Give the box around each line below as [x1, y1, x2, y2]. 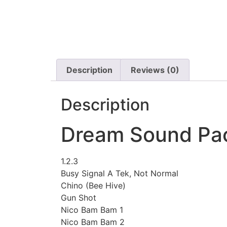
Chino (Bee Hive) [61, 180, 126, 191]
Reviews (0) [130, 65, 179, 75]
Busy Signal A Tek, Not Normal [61, 168, 178, 179]
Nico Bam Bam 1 [61, 205, 123, 215]
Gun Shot [61, 193, 96, 203]
